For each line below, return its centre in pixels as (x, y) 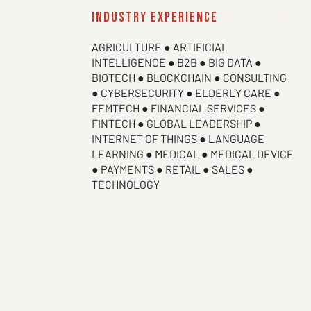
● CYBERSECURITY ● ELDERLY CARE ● (186, 93)
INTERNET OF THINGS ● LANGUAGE (178, 138)
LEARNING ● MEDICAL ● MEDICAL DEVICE (193, 154)
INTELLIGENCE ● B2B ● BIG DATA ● (177, 62)
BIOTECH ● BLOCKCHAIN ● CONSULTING (189, 77)
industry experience (155, 17)
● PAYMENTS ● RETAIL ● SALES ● (173, 169)
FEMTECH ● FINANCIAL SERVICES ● (178, 108)
